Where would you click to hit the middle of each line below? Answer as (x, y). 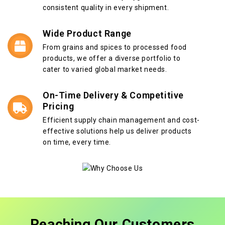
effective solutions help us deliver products (117, 131)
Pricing (59, 106)
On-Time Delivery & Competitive (114, 95)
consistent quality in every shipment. (106, 8)
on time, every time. (77, 142)
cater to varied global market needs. (105, 70)
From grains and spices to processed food (115, 47)
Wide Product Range (87, 34)
